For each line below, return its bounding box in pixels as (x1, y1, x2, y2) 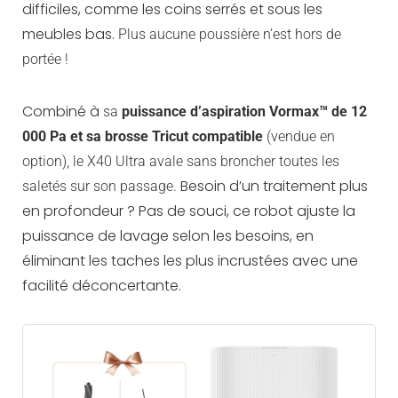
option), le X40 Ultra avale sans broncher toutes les (22, 152, 339, 170)
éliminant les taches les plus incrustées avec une (22, 250, 358, 271)
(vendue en (263, 127, 335, 145)
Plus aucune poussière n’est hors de (118, 25, 341, 43)
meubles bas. (22, 23, 118, 44)
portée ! (22, 50, 72, 68)
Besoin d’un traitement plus (180, 175, 368, 196)
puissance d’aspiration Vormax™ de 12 (122, 102, 367, 120)
